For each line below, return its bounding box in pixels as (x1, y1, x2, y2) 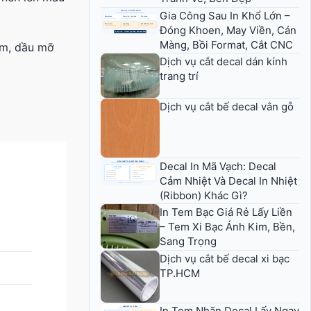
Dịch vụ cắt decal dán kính (160, 54, 287, 68)
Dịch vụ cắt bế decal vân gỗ (160, 99, 294, 113)
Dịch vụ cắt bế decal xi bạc (160, 251, 289, 265)
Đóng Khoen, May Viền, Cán (160, 23, 296, 37)
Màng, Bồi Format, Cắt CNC (160, 37, 293, 51)
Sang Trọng (160, 235, 217, 249)
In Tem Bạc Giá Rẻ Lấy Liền (160, 205, 292, 219)
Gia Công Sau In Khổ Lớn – (160, 8, 290, 22)
